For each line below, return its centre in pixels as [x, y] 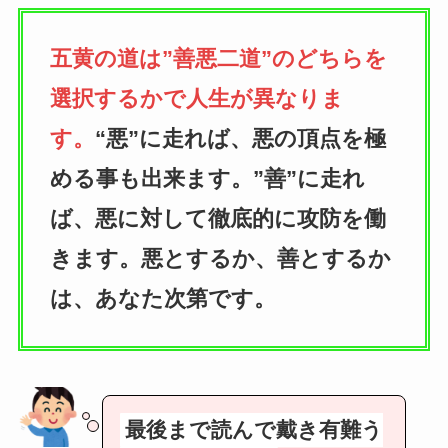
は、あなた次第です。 [162, 299]
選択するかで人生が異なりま [196, 99]
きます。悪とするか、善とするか [220, 259]
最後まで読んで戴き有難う [254, 430]
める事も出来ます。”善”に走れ [207, 179]
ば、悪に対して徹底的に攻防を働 [217, 219]
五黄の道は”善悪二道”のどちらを [218, 59]
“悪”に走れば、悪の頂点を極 [240, 139]
